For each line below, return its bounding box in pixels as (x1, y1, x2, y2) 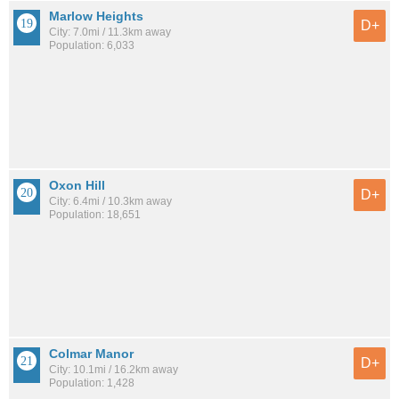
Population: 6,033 (49, 39, 134, 53)
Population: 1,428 (49, 377, 134, 390)
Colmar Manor (49, 346, 134, 362)
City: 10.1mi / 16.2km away (49, 363, 178, 377)
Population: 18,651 (49, 208, 141, 221)
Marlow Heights (49, 9, 143, 24)
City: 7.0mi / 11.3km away (49, 26, 171, 39)
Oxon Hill (49, 177, 105, 192)
